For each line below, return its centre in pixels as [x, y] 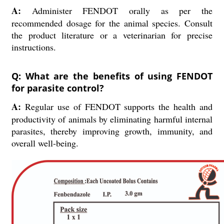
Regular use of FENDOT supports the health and [117, 106]
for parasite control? [57, 88]
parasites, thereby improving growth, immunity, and [112, 131]
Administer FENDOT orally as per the [117, 10]
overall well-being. [45, 143]
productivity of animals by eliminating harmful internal [112, 119]
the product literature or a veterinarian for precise [112, 35]
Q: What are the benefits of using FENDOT [112, 76]
